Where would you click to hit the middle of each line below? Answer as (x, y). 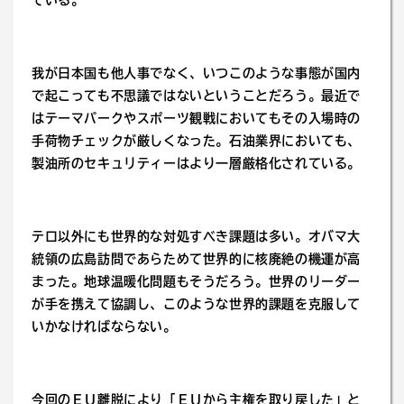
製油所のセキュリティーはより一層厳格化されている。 (197, 163)
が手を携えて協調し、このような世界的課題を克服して (197, 304)
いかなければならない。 (104, 326)
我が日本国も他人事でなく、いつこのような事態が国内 (197, 73)
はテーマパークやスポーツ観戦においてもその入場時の (196, 118)
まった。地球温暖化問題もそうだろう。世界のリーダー (196, 281)
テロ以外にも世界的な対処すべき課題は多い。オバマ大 (197, 236)
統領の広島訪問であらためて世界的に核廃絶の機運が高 (197, 259)
